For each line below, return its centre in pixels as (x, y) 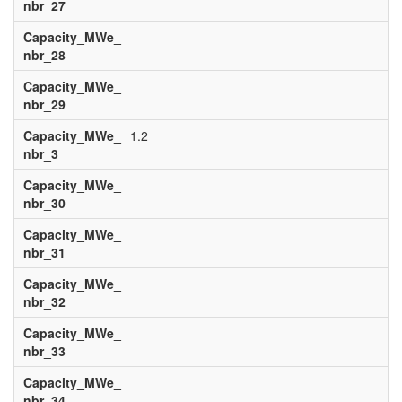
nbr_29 (44, 104)
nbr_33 (44, 351)
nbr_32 (44, 301)
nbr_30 (44, 203)
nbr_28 (44, 55)
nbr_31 (44, 252)
